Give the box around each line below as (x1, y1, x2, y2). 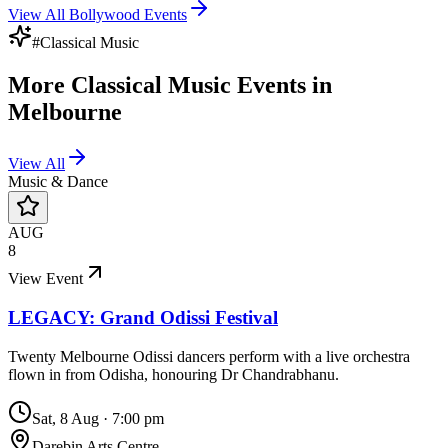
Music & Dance (8, 173, 108, 191)
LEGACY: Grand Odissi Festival (8, 307, 278, 329)
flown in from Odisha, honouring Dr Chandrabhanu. (8, 365, 339, 383)
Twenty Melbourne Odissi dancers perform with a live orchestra (8, 347, 410, 365)
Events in (231, 71, 332, 98)
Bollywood (69, 5, 140, 23)
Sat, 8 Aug (32, 409, 99, 427)
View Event (8, 270, 83, 288)
